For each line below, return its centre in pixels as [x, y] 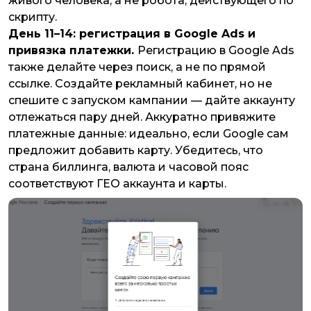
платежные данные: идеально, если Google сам [149, 134]
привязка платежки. [73, 51]
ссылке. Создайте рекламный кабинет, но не [140, 84]
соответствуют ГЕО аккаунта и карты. [117, 184]
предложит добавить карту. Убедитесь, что [136, 151]
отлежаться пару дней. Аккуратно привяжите [142, 117]
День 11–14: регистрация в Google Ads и [132, 34]
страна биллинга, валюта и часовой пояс [128, 167]
